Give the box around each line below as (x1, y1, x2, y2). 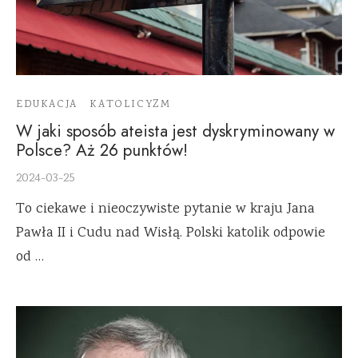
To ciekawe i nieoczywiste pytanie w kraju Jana (16, 199, 315, 221)
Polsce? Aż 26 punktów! (16, 138, 188, 163)
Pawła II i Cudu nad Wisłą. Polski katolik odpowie (16, 223, 325, 245)
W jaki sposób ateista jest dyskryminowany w (16, 119, 335, 144)
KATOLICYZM (89, 97, 171, 113)
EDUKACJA (16, 97, 78, 113)
